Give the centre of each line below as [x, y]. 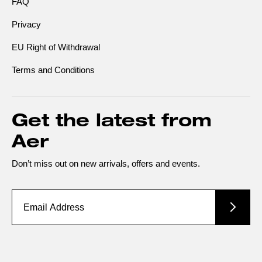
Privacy [26, 24]
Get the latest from [112, 123]
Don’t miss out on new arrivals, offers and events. [106, 163]
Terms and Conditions [53, 70]
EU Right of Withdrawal [56, 47]
